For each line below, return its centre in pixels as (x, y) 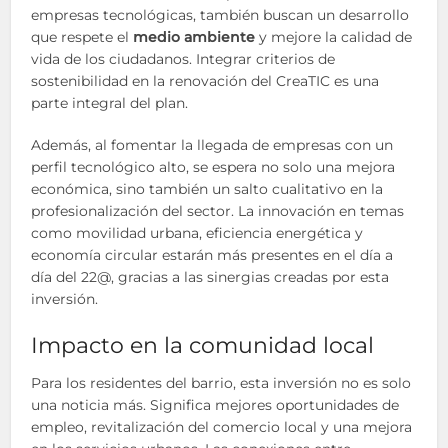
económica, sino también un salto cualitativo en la (207, 189)
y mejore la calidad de (334, 37)
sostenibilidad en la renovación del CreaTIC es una (205, 81)
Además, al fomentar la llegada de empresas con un (212, 145)
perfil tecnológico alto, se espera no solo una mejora (213, 167)
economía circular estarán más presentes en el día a (212, 255)
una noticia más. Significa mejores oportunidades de (215, 405)
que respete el (82, 37)
